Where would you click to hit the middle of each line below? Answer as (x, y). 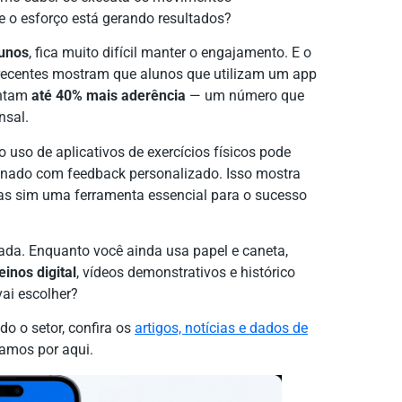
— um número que (245, 96)
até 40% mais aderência (109, 96)
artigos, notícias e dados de (221, 328)
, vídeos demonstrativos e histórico (186, 272)
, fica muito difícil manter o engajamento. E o (170, 53)
